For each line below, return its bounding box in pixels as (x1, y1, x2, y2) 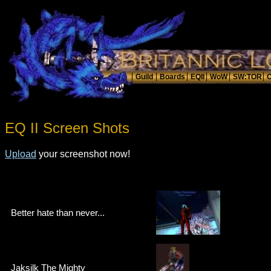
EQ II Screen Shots (5, 119, 129, 136)
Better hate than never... (11, 207, 105, 218)
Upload (5, 148, 36, 159)
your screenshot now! (36, 148, 130, 159)
